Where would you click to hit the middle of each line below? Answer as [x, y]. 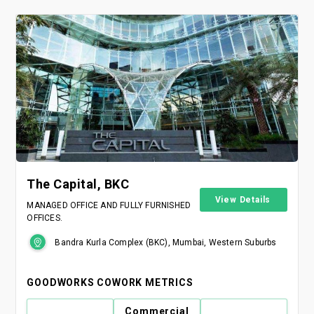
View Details [243, 199]
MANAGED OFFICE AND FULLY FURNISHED [109, 205]
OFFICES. [45, 218]
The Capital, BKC [78, 184]
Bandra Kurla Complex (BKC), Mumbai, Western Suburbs [166, 242]
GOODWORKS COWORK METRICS [110, 282]
